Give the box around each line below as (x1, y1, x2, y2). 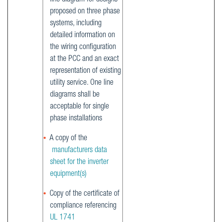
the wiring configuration (50, 43, 116, 52)
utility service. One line (50, 79, 113, 87)
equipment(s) (50, 170, 87, 178)
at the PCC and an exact (50, 55, 119, 63)
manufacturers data (52, 146, 107, 155)
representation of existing (50, 67, 121, 75)
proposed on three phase (50, 7, 120, 16)
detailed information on (50, 31, 115, 40)
